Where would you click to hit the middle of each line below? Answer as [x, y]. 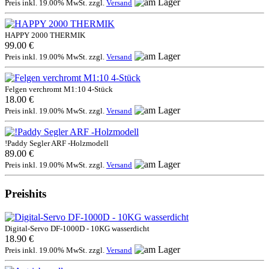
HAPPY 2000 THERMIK [45, 35]
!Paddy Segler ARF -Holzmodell [57, 144]
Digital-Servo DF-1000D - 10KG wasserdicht [77, 228]
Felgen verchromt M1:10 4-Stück [59, 89]
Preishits [26, 193]
